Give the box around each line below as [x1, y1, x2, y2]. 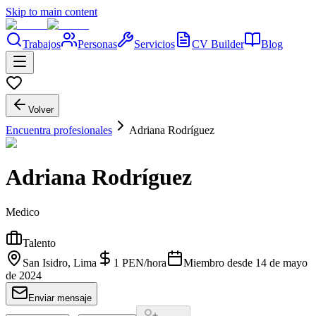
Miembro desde [183, 256, 253, 269]
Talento [23, 236, 56, 249]
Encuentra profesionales [6, 124, 112, 136]
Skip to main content [6, 6, 97, 18]
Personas [78, 38, 117, 50]
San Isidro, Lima [23, 256, 97, 269]
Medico [6, 205, 39, 218]
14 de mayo [255, 256, 308, 269]
